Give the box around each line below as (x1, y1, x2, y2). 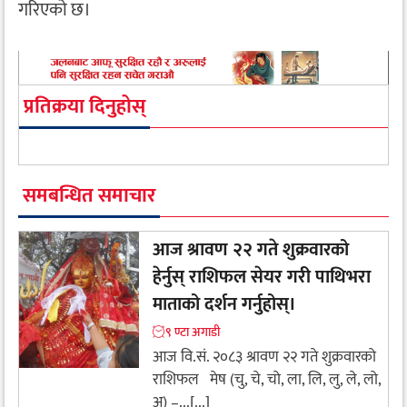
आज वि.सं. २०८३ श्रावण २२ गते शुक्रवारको (153, 343, 376, 370)
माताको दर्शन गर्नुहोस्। (153, 288, 296, 320)
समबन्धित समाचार (23, 178, 155, 213)
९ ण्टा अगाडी (165, 321, 220, 342)
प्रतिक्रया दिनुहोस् (24, 89, 145, 124)
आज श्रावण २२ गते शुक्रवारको (153, 233, 349, 265)
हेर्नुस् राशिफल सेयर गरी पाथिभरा (153, 261, 371, 293)
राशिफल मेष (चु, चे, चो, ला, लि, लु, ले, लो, (153, 366, 381, 392)
